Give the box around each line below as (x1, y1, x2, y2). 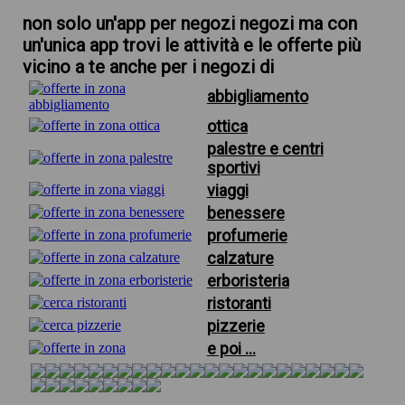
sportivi (206, 158, 260, 177)
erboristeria (206, 271, 289, 290)
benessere (206, 203, 285, 222)
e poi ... (206, 339, 256, 358)
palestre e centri (206, 139, 324, 158)
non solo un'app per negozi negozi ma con (22, 13, 357, 34)
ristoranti (206, 294, 271, 313)
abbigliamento (206, 87, 308, 106)
